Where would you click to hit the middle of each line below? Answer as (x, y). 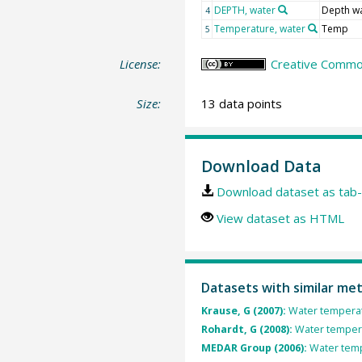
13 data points (241, 103)
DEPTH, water (244, 10)
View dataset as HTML (280, 218)
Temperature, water (259, 28)
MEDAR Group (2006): (255, 348)
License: (141, 63)
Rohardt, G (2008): (248, 330)
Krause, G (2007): (244, 310)
